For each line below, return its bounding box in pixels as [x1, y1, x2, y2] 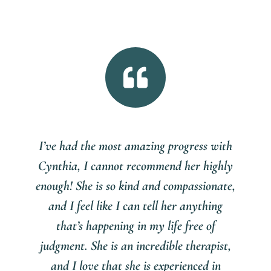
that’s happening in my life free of [56, 217, 215, 233]
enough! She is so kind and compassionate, [36, 177, 235, 194]
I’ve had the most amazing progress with [39, 137, 232, 154]
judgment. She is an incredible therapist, [40, 237, 231, 253]
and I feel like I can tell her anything [48, 197, 223, 214]
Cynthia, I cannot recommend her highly [38, 157, 233, 174]
